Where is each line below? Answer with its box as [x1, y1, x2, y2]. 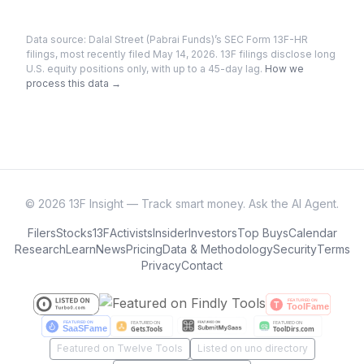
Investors [188, 226, 237, 240]
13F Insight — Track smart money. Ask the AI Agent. [66, 197, 339, 210]
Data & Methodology [162, 242, 273, 256]
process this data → [26, 77, 121, 89]
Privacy [141, 258, 181, 272]
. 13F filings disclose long [215, 48, 336, 60]
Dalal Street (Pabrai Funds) [89, 33, 214, 45]
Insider [152, 226, 188, 240]
